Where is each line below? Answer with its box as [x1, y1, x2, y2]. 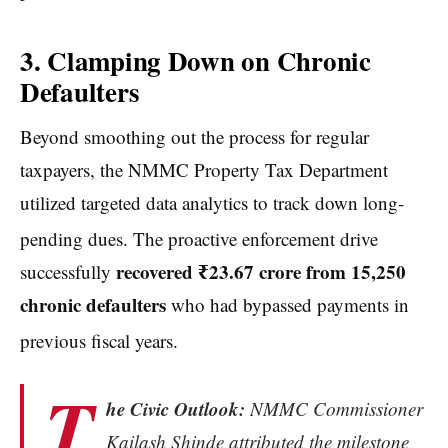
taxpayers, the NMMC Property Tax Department [20, 157, 388, 183]
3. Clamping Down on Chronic [20, 40, 371, 80]
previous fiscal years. [20, 328, 178, 354]
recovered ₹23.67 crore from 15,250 [116, 258, 406, 286]
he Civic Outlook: [105, 394, 245, 422]
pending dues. [20, 226, 128, 252]
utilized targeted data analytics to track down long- [20, 190, 404, 216]
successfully [20, 259, 116, 285]
